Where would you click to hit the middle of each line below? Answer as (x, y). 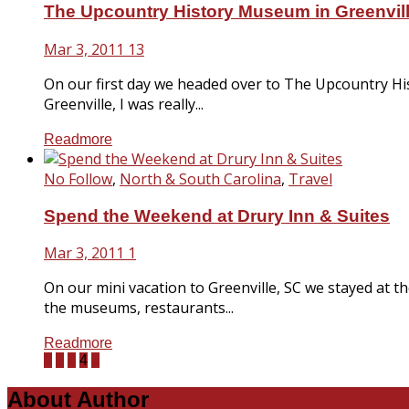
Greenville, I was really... (124, 104)
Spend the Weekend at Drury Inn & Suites (217, 215)
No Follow (78, 178)
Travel (310, 178)
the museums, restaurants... (139, 308)
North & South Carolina (200, 178)
